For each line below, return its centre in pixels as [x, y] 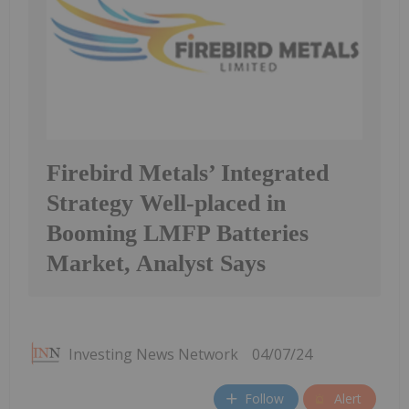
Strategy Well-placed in [166, 203]
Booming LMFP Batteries [178, 233]
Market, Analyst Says [156, 263]
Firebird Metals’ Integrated [188, 173]
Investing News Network [153, 354]
